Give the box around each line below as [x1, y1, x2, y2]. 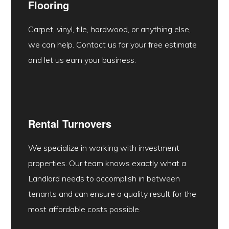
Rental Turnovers [28, 116, 111, 131]
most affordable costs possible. [28, 204, 141, 215]
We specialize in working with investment [28, 143, 179, 153]
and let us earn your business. [28, 55, 136, 65]
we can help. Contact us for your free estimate [28, 39, 197, 50]
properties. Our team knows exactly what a [28, 158, 186, 169]
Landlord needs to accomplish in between [28, 173, 180, 184]
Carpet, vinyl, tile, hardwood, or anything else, [28, 24, 191, 35]
